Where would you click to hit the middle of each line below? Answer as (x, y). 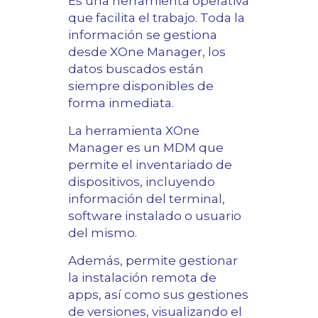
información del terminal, (147, 199)
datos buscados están (136, 69)
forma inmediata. (121, 103)
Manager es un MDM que (146, 148)
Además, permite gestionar (153, 261)
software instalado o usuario (155, 216)
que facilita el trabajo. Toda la (157, 18)
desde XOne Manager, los (147, 52)
